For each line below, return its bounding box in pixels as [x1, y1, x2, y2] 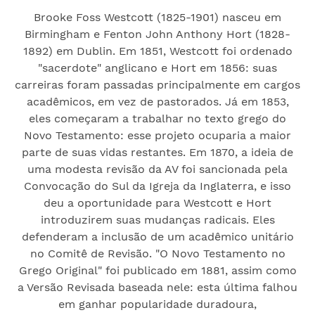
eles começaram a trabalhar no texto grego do [29, 111, 286, 125]
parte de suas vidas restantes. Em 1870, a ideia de [22, 145, 293, 159]
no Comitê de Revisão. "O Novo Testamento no [30, 246, 285, 260]
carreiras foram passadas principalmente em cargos [15, 77, 300, 91]
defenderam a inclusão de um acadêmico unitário [21, 229, 294, 243]
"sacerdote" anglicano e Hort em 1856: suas [38, 60, 277, 75]
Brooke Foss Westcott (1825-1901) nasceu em [34, 10, 281, 24]
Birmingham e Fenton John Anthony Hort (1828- [25, 27, 290, 41]
